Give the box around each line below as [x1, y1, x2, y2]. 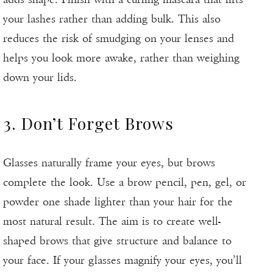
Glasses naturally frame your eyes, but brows [3, 156, 215, 170]
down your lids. [3, 71, 77, 85]
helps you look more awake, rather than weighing [3, 51, 239, 65]
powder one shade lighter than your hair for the [3, 195, 233, 209]
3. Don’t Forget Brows [3, 112, 174, 135]
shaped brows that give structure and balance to [3, 234, 232, 248]
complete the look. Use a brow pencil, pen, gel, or [3, 175, 246, 190]
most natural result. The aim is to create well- [3, 214, 221, 229]
